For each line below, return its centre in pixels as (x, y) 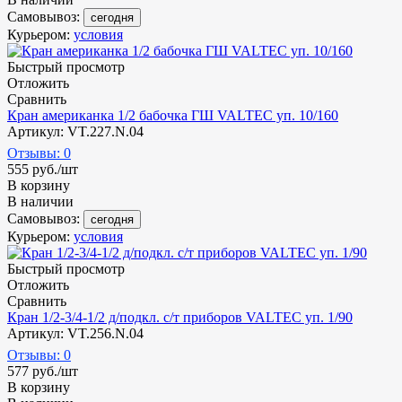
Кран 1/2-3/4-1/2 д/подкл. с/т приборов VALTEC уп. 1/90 (180, 317)
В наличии (40, 201)
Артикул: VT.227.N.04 (75, 131)
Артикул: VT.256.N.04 (75, 333)
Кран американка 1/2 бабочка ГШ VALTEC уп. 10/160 (173, 115)
